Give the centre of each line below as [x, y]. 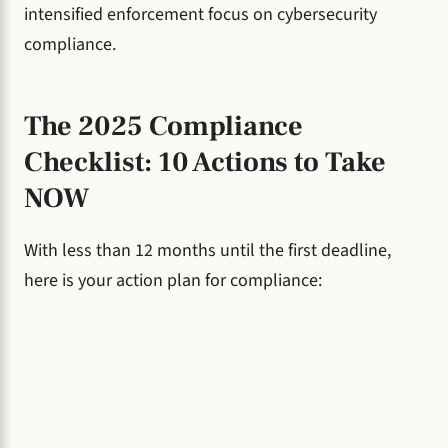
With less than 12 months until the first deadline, [207, 250]
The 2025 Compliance [163, 126]
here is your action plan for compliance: [173, 280]
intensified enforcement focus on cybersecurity [200, 15]
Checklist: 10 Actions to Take [205, 162]
